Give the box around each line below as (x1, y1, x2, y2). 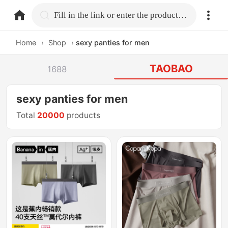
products (65, 110, 101, 121)
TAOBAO (149, 62, 193, 75)
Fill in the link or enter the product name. (178, 10, 187, 20)
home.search (53, 9, 106, 20)
